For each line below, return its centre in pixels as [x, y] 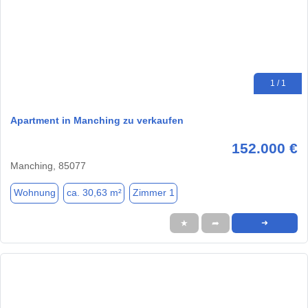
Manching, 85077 [48, 165]
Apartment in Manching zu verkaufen [97, 120]
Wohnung [34, 193]
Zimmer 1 [153, 193]
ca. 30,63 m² [94, 193]
